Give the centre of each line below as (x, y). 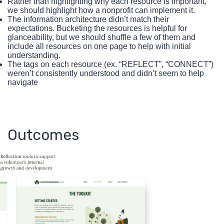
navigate (23, 82)
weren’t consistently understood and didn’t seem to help (106, 73)
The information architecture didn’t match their (88, 19)
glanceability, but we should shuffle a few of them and (101, 37)
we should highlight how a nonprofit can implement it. (101, 10)
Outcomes (43, 134)
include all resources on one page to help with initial (99, 46)
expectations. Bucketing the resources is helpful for (97, 28)
